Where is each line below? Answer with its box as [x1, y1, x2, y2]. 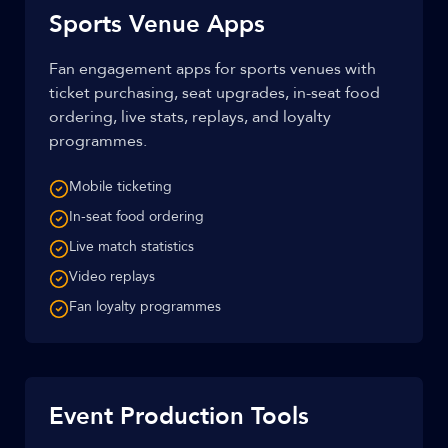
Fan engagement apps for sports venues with [49, 58, 376, 80]
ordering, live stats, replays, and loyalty [49, 106, 331, 128]
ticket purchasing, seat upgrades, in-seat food [49, 82, 380, 104]
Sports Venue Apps [49, 8, 265, 41]
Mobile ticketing [69, 177, 172, 196]
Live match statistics [69, 237, 194, 256]
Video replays [69, 267, 155, 286]
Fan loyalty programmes [69, 297, 221, 316]
